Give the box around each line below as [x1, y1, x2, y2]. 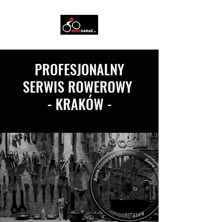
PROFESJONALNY [34, 59, 124, 79]
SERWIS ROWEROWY [23, 76, 136, 97]
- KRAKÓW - [47, 94, 112, 114]
